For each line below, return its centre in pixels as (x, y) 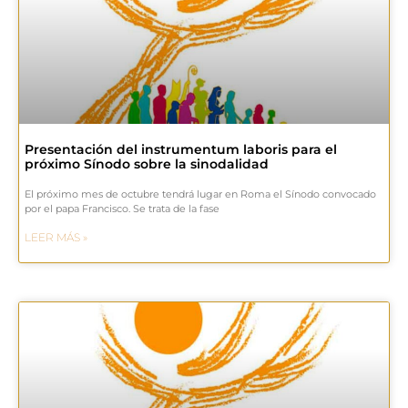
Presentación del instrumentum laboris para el (181, 149)
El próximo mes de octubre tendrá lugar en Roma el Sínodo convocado (200, 194)
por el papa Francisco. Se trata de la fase (122, 208)
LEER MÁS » (56, 237)
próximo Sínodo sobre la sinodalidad (147, 163)
